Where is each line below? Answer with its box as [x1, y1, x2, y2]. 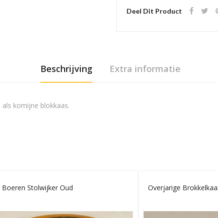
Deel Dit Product [127, 7, 182, 16]
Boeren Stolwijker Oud [2, 183, 73, 193]
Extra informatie [109, 63, 181, 75]
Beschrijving [40, 63, 92, 75]
